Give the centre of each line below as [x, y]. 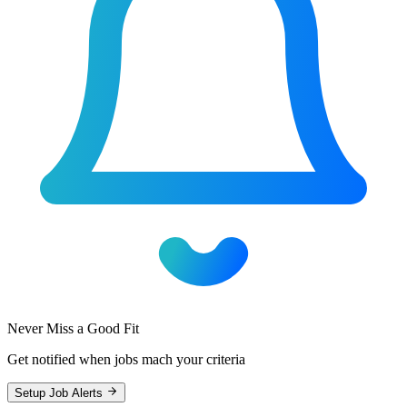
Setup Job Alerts [60, 393]
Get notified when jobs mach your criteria [126, 360]
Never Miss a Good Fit [73, 329]
